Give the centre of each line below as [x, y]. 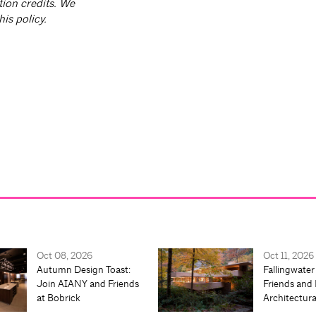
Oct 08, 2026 [65, 256]
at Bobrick [59, 298]
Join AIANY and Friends [88, 284]
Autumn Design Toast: [84, 270]
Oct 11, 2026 [288, 256]
